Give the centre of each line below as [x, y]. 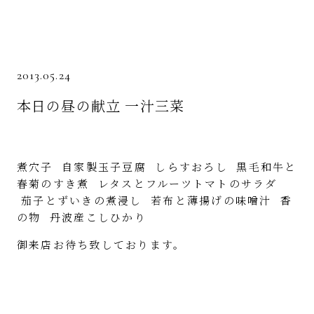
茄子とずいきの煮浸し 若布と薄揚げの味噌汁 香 [155, 200]
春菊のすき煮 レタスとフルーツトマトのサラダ [147, 183]
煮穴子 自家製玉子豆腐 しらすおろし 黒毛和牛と [157, 166]
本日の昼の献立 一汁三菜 [101, 105]
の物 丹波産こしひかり [81, 217]
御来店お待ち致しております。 [101, 244]
